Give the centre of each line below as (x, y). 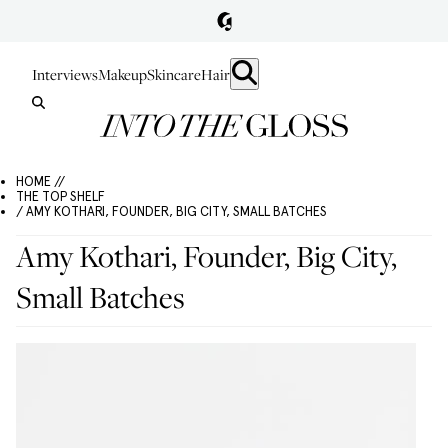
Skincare (174, 74)
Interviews (65, 74)
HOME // (40, 181)
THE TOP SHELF (60, 196)
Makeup (122, 74)
